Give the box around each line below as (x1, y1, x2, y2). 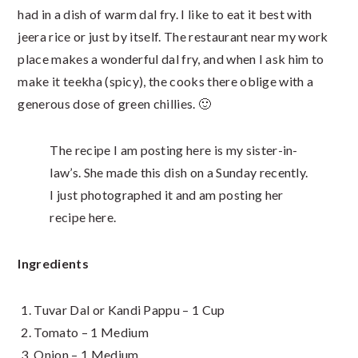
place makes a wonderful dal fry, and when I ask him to (18, 51, 324, 67)
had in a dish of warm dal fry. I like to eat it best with (18, 6, 312, 22)
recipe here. (50, 209, 117, 225)
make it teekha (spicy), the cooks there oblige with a (18, 74, 314, 89)
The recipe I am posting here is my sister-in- (50, 142, 298, 158)
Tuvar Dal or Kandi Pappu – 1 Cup (34, 302, 225, 318)
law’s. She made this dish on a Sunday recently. (50, 165, 308, 181)
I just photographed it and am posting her (50, 187, 284, 203)
